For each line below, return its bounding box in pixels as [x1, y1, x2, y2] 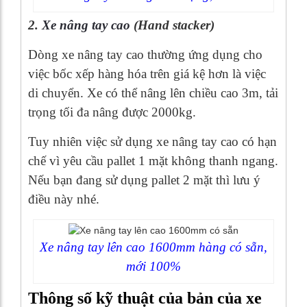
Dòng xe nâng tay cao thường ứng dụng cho [28, 47, 262, 62]
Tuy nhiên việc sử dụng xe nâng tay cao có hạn [28, 134, 277, 149]
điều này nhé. [28, 191, 99, 206]
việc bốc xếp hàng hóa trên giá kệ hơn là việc [28, 66, 266, 81]
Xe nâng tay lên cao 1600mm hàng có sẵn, [39, 240, 267, 255]
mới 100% [125, 259, 181, 274]
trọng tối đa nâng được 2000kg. [28, 104, 196, 119]
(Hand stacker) [130, 17, 214, 32]
